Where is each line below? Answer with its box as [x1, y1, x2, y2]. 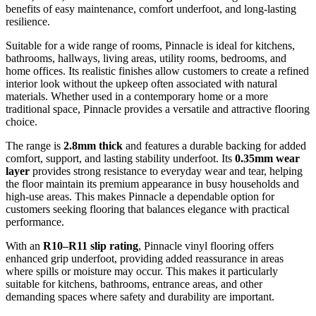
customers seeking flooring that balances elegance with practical [6, 203, 289, 216]
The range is [6, 140, 63, 152]
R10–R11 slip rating [43, 240, 138, 253]
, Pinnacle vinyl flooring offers [138, 240, 274, 253]
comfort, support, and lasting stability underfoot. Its [6, 152, 235, 165]
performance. [6, 216, 64, 229]
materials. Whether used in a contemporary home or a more [6, 90, 268, 103]
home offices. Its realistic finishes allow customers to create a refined [6, 65, 309, 78]
